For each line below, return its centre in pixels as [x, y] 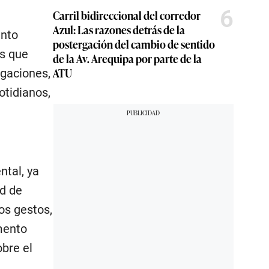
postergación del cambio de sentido [134, 44]
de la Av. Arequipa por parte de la [127, 59]
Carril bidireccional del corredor [127, 15]
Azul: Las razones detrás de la [119, 30]
